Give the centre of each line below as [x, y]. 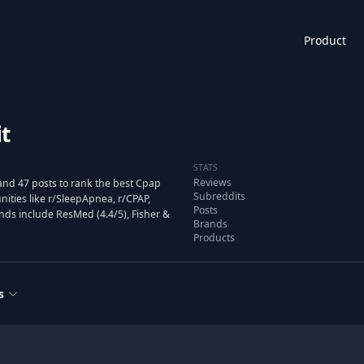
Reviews [212, 182]
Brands [210, 224]
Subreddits [219, 196]
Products [214, 238]
